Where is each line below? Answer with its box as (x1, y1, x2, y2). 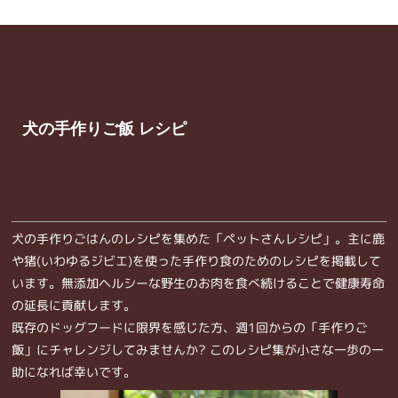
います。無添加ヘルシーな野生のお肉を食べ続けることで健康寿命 (11, 274, 385, 292)
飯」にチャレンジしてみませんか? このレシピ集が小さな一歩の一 (11, 340, 384, 359)
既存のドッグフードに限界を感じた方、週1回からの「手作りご (11, 318, 368, 337)
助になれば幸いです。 (11, 362, 136, 381)
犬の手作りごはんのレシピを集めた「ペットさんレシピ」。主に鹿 (11, 229, 385, 248)
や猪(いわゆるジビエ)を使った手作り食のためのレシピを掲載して (11, 251, 381, 270)
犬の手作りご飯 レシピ (22, 117, 187, 139)
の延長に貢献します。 (11, 296, 136, 314)
